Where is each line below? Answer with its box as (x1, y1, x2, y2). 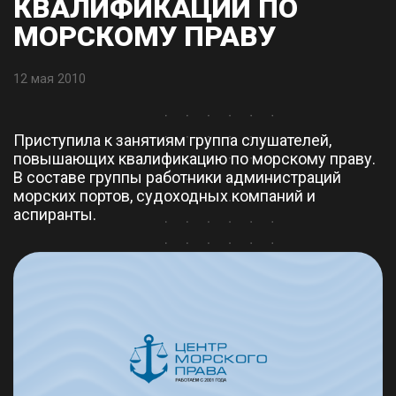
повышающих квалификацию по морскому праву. (13, 148, 376, 168)
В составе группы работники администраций (13, 167, 341, 187)
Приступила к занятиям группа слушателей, (13, 130, 331, 149)
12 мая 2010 (13, 71, 86, 87)
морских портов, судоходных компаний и (13, 186, 316, 205)
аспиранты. (13, 204, 96, 224)
